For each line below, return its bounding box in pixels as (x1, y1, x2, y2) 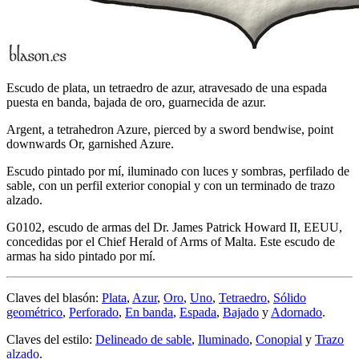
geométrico (6, 305, 63, 319)
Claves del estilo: (6, 332, 95, 346)
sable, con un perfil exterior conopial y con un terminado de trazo (6, 178, 335, 192)
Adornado (271, 305, 322, 319)
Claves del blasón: (6, 290, 102, 305)
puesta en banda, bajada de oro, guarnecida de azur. (6, 95, 266, 109)
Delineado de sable (95, 332, 192, 346)
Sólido (273, 290, 306, 305)
